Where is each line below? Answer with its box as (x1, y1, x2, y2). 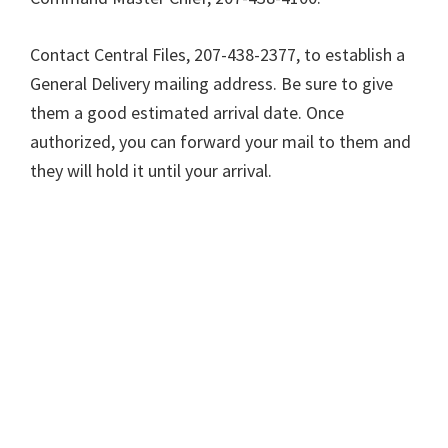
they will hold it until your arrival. (30, 159, 272, 182)
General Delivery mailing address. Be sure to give (30, 72, 393, 95)
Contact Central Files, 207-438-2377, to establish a (30, 43, 405, 66)
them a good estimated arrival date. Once (30, 101, 344, 124)
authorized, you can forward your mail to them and (30, 130, 411, 153)
